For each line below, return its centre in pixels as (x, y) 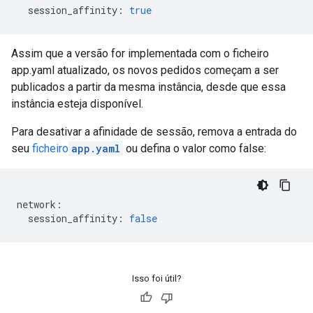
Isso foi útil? (156, 278)
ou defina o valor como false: (195, 148)
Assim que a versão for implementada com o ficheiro (140, 53)
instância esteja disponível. (77, 104)
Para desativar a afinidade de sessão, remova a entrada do (154, 132)
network (36, 204)
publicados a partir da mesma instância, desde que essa (148, 87)
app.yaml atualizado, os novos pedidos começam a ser (145, 70)
